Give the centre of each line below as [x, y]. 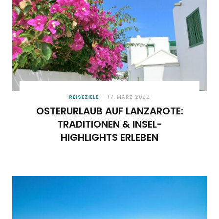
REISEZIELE [84, 97]
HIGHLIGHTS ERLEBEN [109, 138]
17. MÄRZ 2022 [129, 97]
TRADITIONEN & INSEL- [109, 124]
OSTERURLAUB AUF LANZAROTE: [109, 111]
